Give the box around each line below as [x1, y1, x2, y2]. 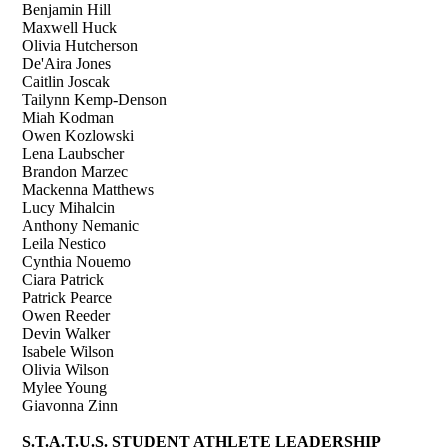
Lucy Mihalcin [22, 198, 116, 216]
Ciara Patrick [22, 270, 105, 288]
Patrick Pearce [22, 288, 113, 306]
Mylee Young [22, 378, 108, 396]
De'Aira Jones [22, 54, 112, 72]
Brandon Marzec [22, 162, 129, 180]
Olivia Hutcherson [22, 36, 139, 54]
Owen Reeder [22, 306, 111, 324]
